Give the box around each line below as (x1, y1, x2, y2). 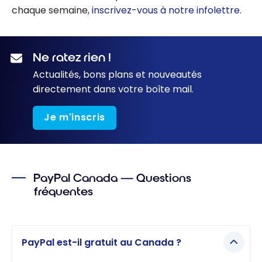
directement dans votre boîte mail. (33, 82, 194, 96)
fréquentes (34, 184, 94, 199)
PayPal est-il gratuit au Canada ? (22, 235, 181, 249)
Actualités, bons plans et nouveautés (33, 67, 202, 81)
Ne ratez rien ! (33, 49, 111, 65)
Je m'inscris (44, 111, 105, 125)
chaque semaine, (12, 3, 92, 17)
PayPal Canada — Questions (33, 170, 192, 185)
